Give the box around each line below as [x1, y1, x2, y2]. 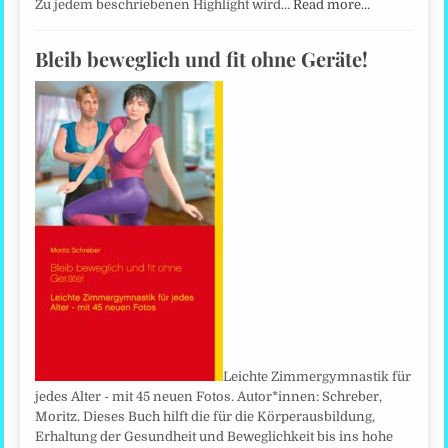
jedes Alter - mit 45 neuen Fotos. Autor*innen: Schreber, [35, 388, 383, 404]
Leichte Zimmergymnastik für [223, 368, 412, 384]
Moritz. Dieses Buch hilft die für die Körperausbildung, [35, 408, 376, 424]
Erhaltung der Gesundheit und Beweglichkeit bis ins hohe [35, 428, 394, 444]
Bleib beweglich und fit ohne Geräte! [35, 44, 369, 72]
